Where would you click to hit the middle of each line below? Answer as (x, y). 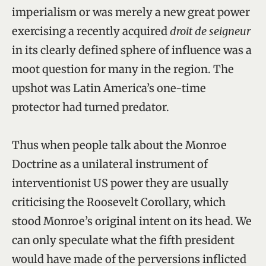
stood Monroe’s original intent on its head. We (132, 221)
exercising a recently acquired (91, 31)
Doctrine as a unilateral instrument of (110, 164)
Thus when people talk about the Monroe (119, 145)
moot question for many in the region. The (123, 69)
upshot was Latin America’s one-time (109, 88)
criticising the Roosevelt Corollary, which (119, 202)
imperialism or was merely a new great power (131, 12)
